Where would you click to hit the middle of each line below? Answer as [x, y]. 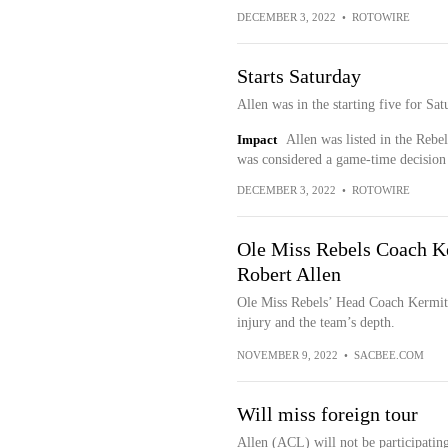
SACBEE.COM [388, 355]
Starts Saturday [298, 76]
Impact [256, 139]
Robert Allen [288, 274]
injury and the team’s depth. [315, 322]
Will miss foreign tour [327, 414]
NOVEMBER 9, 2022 [287, 355]
